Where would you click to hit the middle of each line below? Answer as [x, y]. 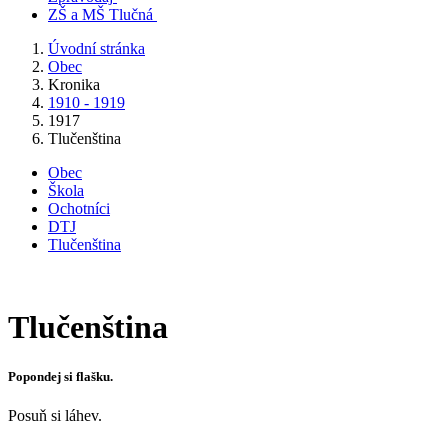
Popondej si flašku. [60, 376]
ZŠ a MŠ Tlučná [100, 14]
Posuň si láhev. [55, 415]
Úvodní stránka [96, 48]
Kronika [74, 84]
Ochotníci [79, 208]
